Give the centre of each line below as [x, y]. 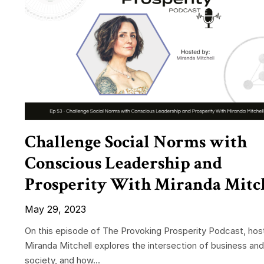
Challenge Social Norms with [136, 143]
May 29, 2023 [55, 209]
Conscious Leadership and [123, 164]
